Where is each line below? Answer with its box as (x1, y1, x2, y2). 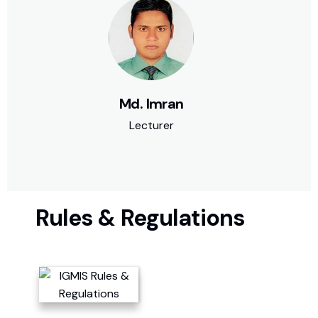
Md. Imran (119, 94, 184, 113)
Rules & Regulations (35, 202, 245, 233)
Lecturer (128, 117, 174, 133)
